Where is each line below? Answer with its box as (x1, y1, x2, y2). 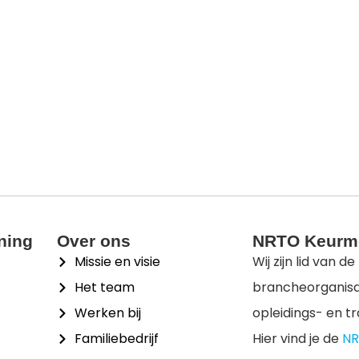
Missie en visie (75, 252, 161, 272)
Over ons (56, 232, 131, 251)
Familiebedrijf (75, 329, 159, 349)
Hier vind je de (252, 329, 342, 349)
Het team (75, 278, 135, 297)
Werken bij (75, 304, 142, 323)
